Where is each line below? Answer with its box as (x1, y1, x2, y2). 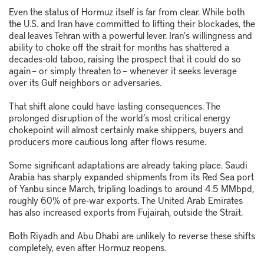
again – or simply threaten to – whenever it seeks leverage (9, 64, 237, 77)
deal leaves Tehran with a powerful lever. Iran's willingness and (9, 28, 252, 42)
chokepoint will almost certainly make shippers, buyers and (9, 123, 243, 136)
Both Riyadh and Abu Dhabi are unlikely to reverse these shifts (9, 229, 255, 242)
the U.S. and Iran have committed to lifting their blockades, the (9, 16, 255, 30)
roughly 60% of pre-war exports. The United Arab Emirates (9, 193, 243, 207)
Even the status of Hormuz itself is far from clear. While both (9, 5, 245, 18)
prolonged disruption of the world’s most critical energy (9, 111, 230, 124)
